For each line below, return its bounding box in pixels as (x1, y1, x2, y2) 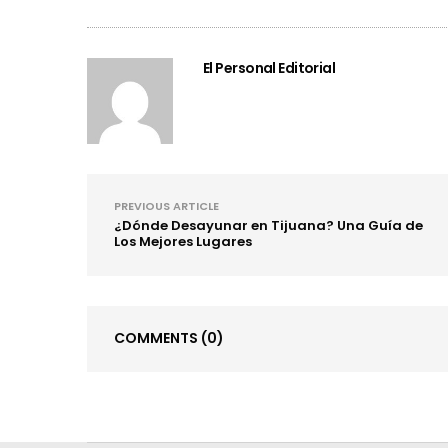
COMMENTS (114, 327, 201, 348)
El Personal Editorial (203, 57, 336, 78)
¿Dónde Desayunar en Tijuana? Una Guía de (114, 215, 423, 235)
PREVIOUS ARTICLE (114, 197, 219, 214)
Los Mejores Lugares (114, 231, 252, 251)
